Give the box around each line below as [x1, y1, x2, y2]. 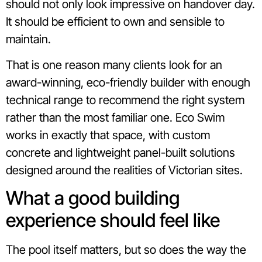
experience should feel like [6, 209, 220, 232]
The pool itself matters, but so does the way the [6, 243, 246, 257]
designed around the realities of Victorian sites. [6, 163, 243, 177]
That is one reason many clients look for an [6, 57, 222, 72]
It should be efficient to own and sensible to [6, 14, 225, 29]
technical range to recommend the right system [6, 92, 244, 107]
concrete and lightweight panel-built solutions [6, 145, 235, 160]
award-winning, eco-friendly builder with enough [6, 75, 250, 89]
